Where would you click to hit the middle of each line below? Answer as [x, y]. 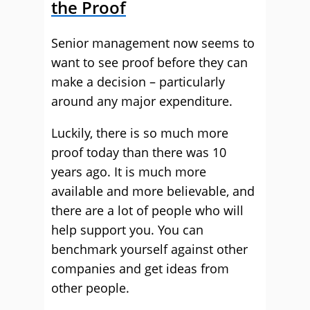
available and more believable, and [153, 191]
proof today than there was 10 [139, 152]
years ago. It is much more [129, 172]
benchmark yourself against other [149, 249]
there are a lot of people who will [147, 210]
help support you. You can [127, 230]
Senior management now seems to [153, 43]
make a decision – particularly [138, 82]
